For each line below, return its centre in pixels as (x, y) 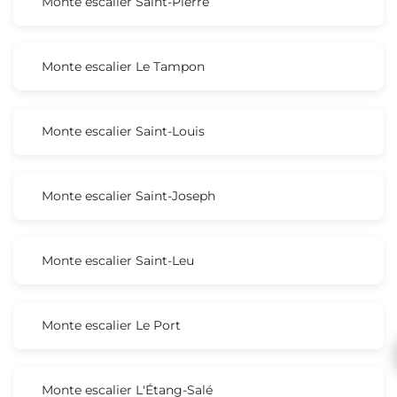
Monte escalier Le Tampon (123, 66)
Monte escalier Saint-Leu (118, 260)
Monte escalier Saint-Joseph (128, 195)
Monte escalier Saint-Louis (123, 131)
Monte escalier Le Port (111, 325)
